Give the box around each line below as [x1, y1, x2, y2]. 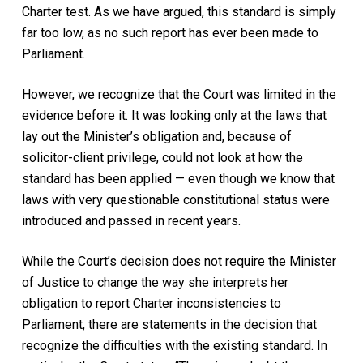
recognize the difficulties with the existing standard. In [21, 337, 327, 353]
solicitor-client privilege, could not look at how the [21, 149, 303, 165]
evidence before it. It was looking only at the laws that [21, 107, 327, 123]
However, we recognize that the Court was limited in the [21, 86, 336, 102]
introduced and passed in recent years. [21, 212, 244, 228]
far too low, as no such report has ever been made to [21, 24, 318, 41]
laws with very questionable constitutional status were [21, 191, 330, 207]
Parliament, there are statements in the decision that [21, 316, 317, 332]
